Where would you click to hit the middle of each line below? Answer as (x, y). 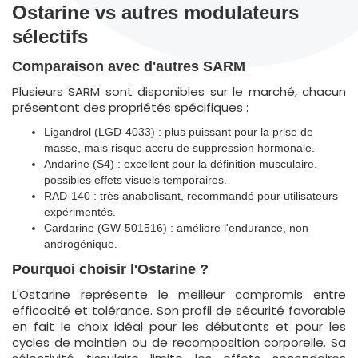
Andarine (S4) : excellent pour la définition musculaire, (181, 164)
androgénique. (81, 244)
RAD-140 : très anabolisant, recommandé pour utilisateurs (191, 196)
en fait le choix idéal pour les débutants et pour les (179, 326)
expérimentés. (80, 212)
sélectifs (50, 36)
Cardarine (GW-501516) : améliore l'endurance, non (176, 228)
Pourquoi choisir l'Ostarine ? (110, 269)
